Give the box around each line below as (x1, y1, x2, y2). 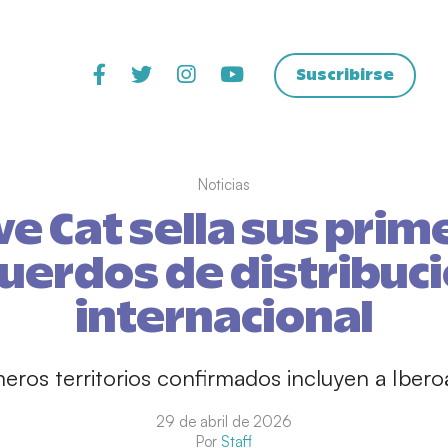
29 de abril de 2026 (156, 412, 292, 431)
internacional (75, 299, 373, 341)
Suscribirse (296, 67, 394, 83)
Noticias (198, 175, 250, 194)
